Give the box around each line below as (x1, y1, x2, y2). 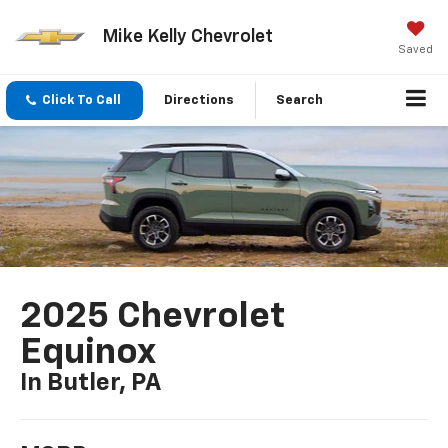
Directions (164, 94, 234, 108)
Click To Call (42, 94, 121, 108)
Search (276, 94, 323, 108)
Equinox (20, 334, 157, 371)
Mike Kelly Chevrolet (101, 27, 273, 46)
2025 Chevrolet (20, 298, 286, 335)
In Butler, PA (20, 370, 162, 395)
